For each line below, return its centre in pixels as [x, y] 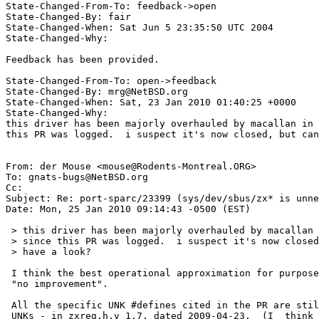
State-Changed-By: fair [71, 17]
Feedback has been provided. [85, 60]
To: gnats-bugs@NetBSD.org [77, 177]
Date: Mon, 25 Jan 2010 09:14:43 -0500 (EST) [128, 209]
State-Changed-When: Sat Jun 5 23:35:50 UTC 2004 [142, 28]
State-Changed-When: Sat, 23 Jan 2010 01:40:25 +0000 [151, 103]
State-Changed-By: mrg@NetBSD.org [97, 92]
